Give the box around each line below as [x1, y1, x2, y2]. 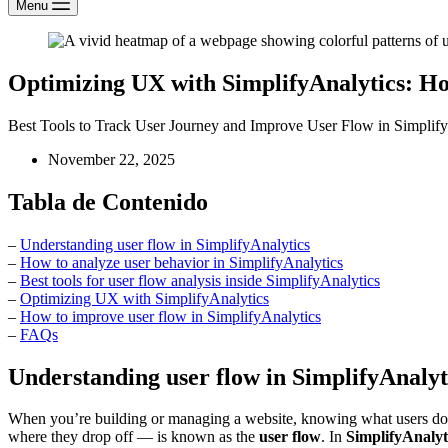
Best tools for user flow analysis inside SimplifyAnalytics [20, 271, 380, 289]
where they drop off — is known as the [8, 428, 259, 446]
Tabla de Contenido [8, 188, 208, 215]
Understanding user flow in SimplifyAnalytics [20, 235, 310, 253]
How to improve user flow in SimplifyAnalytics [20, 307, 321, 325]
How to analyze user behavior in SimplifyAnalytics [20, 253, 343, 271]
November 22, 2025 [48, 150, 175, 168]
